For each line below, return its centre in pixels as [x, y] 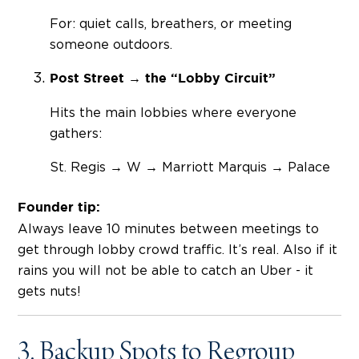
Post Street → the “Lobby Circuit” [163, 79]
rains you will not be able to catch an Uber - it [165, 270]
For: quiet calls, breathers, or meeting [171, 24]
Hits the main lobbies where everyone [173, 113]
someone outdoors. [111, 44]
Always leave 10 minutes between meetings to [168, 229]
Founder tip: [59, 208]
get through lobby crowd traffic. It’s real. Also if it [177, 250]
